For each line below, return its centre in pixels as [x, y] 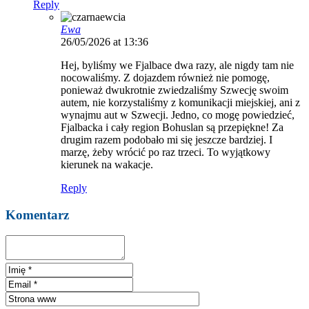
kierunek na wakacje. [107, 164]
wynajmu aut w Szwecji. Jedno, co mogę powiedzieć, [178, 114]
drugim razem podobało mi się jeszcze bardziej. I [167, 139]
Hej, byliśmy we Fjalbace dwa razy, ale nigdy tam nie [177, 65]
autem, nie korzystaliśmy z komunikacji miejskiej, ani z [180, 102]
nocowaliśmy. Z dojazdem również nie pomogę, [165, 77]
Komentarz [37, 215]
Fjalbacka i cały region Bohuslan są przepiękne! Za [172, 127]
